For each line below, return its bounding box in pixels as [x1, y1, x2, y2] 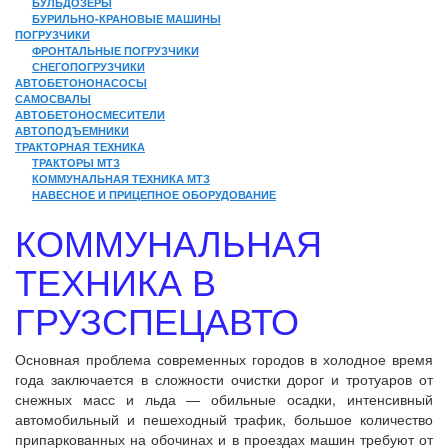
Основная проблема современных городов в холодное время [15, 349, 433, 369]
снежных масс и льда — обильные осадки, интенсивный [15, 389, 433, 409]
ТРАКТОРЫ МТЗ [31, 154, 120, 170]
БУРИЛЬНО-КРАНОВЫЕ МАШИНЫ [31, 10, 221, 26]
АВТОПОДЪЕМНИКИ [15, 122, 129, 138]
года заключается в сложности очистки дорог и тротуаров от [15, 369, 433, 389]
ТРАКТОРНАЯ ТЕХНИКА [15, 138, 145, 154]
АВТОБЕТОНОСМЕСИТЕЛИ [15, 106, 165, 122]
